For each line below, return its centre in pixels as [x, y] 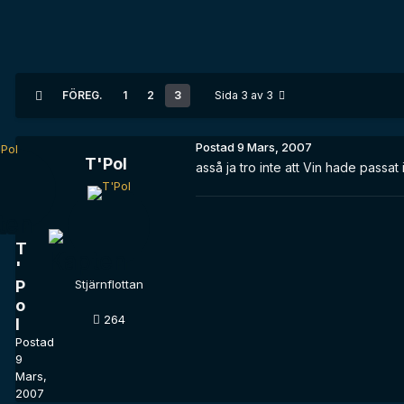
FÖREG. [83, 96]
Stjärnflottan [109, 285]
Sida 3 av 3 [247, 96]
